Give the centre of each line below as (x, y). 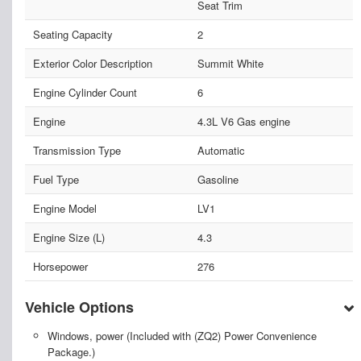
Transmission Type (77, 151)
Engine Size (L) (69, 238)
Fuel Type (56, 180)
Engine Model (65, 209)
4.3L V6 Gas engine (243, 122)
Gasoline (218, 180)
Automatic (221, 151)
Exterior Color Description (93, 64)
